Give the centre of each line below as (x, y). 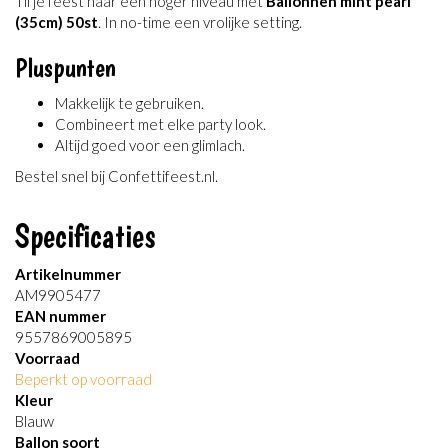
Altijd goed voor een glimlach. (150, 144)
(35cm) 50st (56, 22)
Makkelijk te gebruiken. (129, 102)
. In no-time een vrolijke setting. (200, 22)
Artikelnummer (68, 274)
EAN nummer (60, 316)
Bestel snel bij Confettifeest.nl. (116, 176)
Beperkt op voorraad (83, 379)
